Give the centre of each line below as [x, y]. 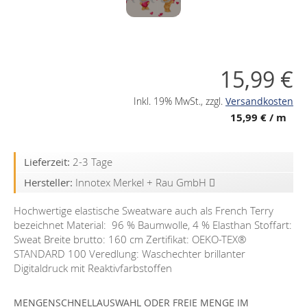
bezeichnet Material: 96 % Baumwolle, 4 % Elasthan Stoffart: [153, 225]
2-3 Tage [93, 162]
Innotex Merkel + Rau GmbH [142, 182]
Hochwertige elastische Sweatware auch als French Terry [144, 210]
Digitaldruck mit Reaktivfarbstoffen [93, 268]
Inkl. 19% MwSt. [167, 101]
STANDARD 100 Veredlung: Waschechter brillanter [130, 254]
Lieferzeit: [47, 162]
